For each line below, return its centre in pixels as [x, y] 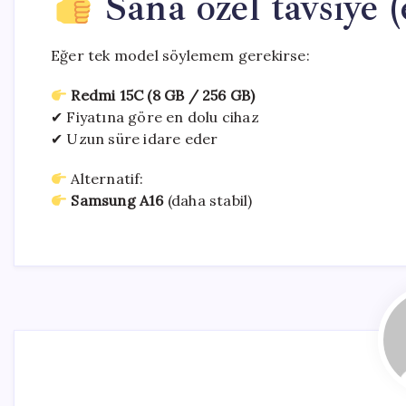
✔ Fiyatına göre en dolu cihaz [155, 117]
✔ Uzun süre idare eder [135, 139]
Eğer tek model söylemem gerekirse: [180, 55]
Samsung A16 [117, 200]
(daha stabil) [208, 200]
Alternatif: [106, 179]
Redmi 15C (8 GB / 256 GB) [163, 95]
